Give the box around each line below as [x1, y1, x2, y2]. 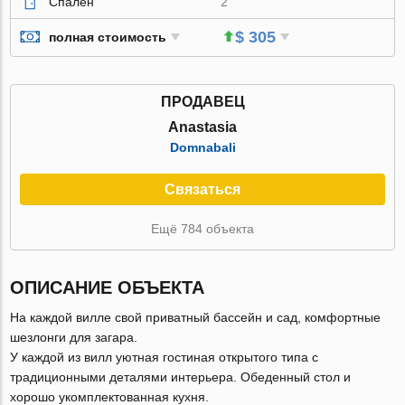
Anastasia [168, 118, 237, 135]
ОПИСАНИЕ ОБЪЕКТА [10, 277, 205, 297]
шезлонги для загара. [10, 329, 138, 344]
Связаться [165, 181, 240, 197]
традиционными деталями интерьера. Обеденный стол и [10, 369, 352, 384]
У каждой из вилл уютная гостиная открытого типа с [10, 349, 319, 364]
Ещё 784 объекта [151, 221, 254, 236]
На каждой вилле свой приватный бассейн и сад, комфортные [10, 309, 381, 325]
